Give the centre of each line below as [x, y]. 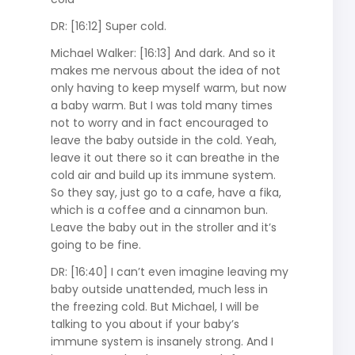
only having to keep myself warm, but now [168, 88]
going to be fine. [95, 244]
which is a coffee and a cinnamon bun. [159, 210]
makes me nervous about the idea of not [165, 70]
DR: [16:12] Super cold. [108, 26]
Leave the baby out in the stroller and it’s [163, 227]
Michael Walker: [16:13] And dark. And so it [163, 53]
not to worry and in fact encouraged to [159, 122]
